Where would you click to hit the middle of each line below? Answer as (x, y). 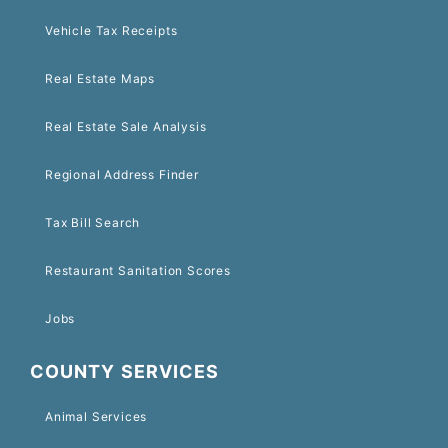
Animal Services (96, 417)
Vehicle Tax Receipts (111, 31)
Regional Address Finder (122, 175)
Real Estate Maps (100, 79)
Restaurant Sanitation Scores (138, 271)
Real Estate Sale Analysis (126, 127)
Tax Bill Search (93, 223)
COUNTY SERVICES (125, 372)
